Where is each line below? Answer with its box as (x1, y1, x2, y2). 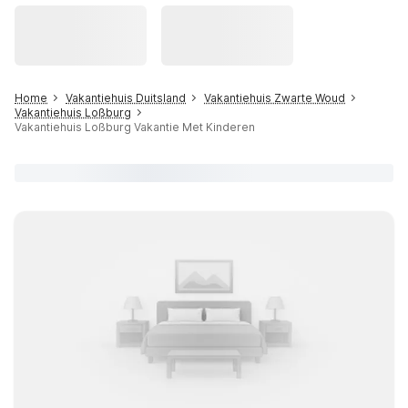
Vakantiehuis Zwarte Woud (204, 91, 345, 105)
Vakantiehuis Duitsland (66, 91, 186, 105)
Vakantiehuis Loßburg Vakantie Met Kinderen (15, 120, 255, 134)
